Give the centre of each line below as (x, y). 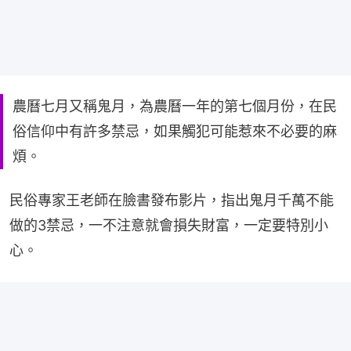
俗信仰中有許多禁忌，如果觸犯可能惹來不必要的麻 (175, 131)
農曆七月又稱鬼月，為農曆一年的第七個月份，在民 (175, 106)
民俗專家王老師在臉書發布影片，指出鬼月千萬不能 (172, 200)
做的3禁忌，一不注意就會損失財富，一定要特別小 (169, 225)
